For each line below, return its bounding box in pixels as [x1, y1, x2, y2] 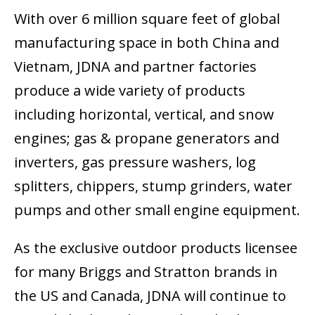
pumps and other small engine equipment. [14, 200, 300, 220]
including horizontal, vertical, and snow [14, 105, 274, 124]
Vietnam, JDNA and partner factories [14, 57, 257, 77]
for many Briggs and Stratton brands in [14, 262, 278, 282]
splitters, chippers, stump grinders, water [14, 176, 292, 196]
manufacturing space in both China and [14, 33, 279, 53]
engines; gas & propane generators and [14, 129, 279, 148]
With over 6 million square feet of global [14, 9, 280, 29]
